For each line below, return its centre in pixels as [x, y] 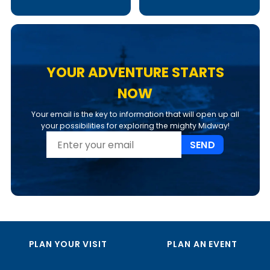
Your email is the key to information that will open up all [135, 115]
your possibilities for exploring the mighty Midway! [135, 126]
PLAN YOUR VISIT [68, 244]
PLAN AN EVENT [202, 244]
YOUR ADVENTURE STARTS [135, 73]
